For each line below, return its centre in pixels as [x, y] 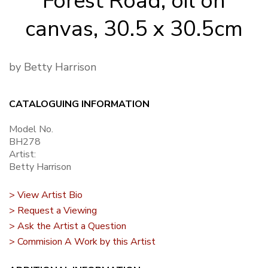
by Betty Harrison [53, 67]
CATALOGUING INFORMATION [79, 104]
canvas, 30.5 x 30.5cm [134, 29]
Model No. [31, 129]
